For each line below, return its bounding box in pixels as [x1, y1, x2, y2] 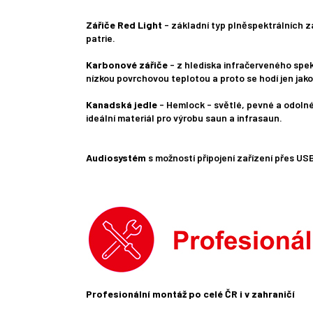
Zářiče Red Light [86, 19, 162, 31]
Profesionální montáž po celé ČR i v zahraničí [86, 288, 295, 300]
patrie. [86, 32, 115, 45]
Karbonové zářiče [86, 59, 168, 71]
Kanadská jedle [86, 99, 157, 111]
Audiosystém [86, 152, 146, 164]
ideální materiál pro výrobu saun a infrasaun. [86, 112, 282, 124]
